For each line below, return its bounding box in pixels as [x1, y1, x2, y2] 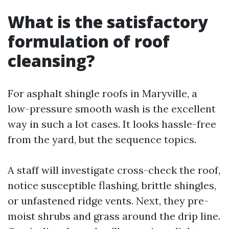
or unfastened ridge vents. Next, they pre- [8, 194, 209, 207]
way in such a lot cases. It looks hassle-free [8, 118, 216, 130]
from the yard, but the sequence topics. [8, 133, 196, 146]
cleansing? [8, 50, 95, 72]
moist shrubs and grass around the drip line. [8, 210, 220, 222]
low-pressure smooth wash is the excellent [8, 102, 216, 115]
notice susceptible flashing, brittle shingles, [8, 179, 216, 192]
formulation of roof [8, 30, 170, 52]
